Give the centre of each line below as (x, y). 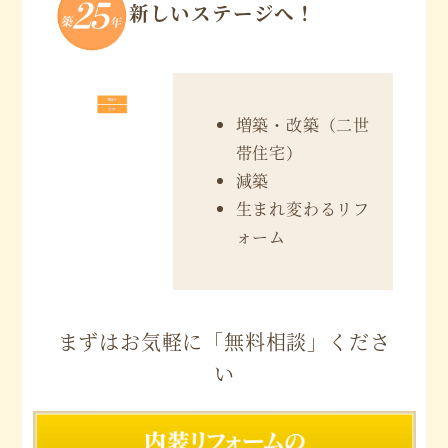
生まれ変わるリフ (303, 209)
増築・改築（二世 (303, 125)
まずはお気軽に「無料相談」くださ (224, 341)
